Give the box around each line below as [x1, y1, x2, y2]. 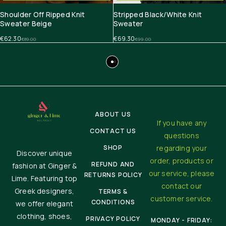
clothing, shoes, [16, 211, 73, 221]
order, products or [150, 155, 213, 165]
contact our [161, 181, 202, 191]
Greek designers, [14, 186, 75, 196]
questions [164, 130, 199, 140]
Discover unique [17, 148, 72, 158]
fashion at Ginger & [12, 160, 77, 171]
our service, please [148, 168, 215, 178]
